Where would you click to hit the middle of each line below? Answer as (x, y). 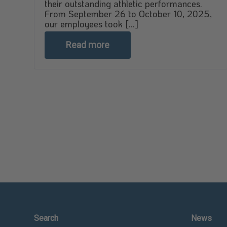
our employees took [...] (91, 24)
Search (46, 218)
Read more (88, 45)
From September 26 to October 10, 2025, (128, 14)
